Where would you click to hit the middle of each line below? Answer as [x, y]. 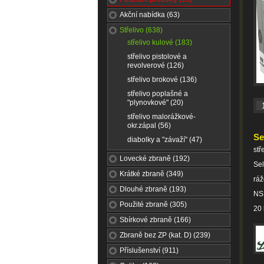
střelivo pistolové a [157, 57]
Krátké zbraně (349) [151, 174]
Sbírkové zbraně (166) [155, 220]
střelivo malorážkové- [161, 117]
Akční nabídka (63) [150, 15]
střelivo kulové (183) [160, 42]
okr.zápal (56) [149, 126]
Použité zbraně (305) [153, 204]
